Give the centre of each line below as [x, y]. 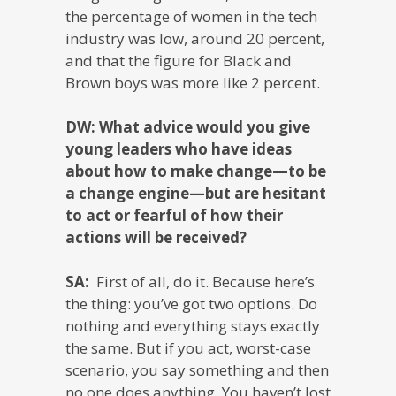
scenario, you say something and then [197, 369]
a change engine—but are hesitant [196, 193]
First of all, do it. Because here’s [204, 281]
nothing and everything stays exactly [193, 325]
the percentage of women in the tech [191, 16]
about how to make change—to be [196, 171]
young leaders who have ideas [179, 148]
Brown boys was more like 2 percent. [193, 82]
